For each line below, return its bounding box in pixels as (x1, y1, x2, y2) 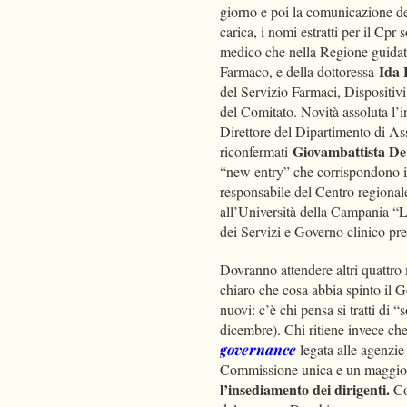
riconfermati (220, 142, 293, 162)
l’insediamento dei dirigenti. (220, 379, 390, 401)
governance (220, 340, 300, 360)
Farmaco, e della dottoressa (220, 62, 379, 82)
